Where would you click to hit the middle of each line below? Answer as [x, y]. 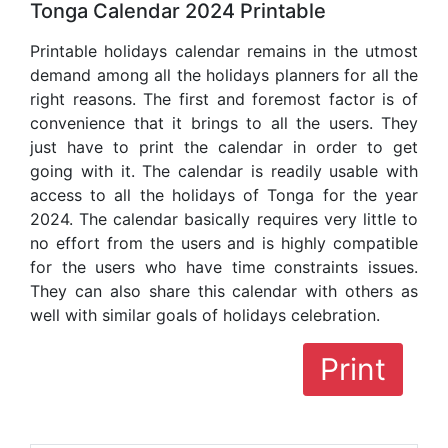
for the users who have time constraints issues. [224, 266]
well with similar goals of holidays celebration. [205, 314]
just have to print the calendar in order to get [224, 146]
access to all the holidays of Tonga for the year [224, 194]
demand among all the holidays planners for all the [224, 74]
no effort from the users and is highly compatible [224, 242]
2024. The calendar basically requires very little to [224, 218]
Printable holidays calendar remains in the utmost [224, 50]
